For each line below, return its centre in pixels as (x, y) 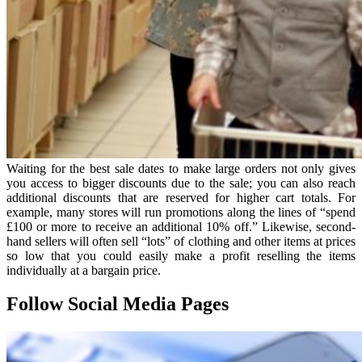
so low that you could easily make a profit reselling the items (181, 255)
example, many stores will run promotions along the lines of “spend (181, 212)
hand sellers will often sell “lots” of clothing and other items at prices (181, 241)
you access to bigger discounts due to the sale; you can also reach (181, 183)
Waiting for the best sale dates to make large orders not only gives (181, 168)
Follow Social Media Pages (118, 304)
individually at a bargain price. (84, 270)
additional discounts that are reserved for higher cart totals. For (181, 197)
